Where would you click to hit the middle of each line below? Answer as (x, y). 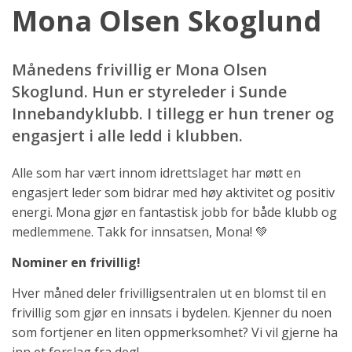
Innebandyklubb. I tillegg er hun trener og (173, 114)
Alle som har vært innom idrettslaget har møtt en (156, 173)
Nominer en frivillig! (76, 263)
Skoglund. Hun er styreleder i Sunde (149, 92)
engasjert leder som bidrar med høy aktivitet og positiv (173, 193)
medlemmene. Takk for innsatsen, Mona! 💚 (140, 232)
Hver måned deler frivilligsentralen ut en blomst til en (169, 293)
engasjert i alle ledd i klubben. (127, 136)
